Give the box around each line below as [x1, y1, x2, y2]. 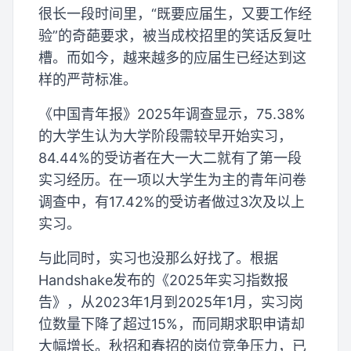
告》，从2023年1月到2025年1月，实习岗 [38, 294, 303, 310]
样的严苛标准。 [38, 71, 137, 88]
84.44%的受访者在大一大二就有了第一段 [38, 150, 302, 166]
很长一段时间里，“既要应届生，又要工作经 [38, 5, 312, 22]
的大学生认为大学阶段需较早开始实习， [38, 128, 292, 144]
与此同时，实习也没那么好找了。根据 [38, 250, 278, 266]
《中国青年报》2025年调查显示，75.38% [38, 106, 306, 122]
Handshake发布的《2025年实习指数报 [38, 272, 288, 288]
